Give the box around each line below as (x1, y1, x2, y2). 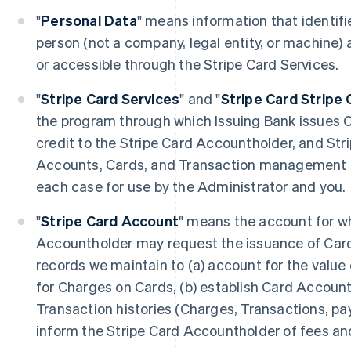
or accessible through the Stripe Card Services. (36, 55, 339, 73)
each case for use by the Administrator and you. (36, 177, 346, 195)
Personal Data (41, 11, 137, 29)
